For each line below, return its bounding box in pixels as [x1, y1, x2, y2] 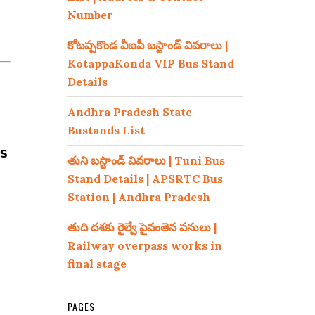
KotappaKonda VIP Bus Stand [67, 56, 234, 70]
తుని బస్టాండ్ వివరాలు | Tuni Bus [67, 153, 225, 167]
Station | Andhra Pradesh [67, 190, 210, 204]
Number [67, 8, 112, 22]
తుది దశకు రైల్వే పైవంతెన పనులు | [67, 220, 217, 234]
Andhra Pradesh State [67, 105, 192, 119]
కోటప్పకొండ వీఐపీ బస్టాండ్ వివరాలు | [67, 38, 228, 52]
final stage [67, 257, 127, 271]
